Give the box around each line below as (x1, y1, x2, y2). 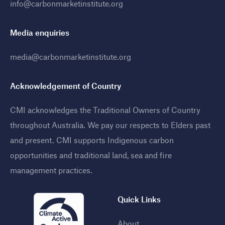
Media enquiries (10, 27, 69, 37)
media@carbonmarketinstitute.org (10, 51, 131, 61)
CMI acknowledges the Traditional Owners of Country (10, 104, 200, 115)
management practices (10, 165, 90, 175)
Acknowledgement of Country (10, 80, 121, 90)
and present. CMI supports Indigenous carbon (10, 135, 174, 145)
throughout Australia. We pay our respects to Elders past (10, 120, 210, 130)
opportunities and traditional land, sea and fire (10, 150, 172, 160)
